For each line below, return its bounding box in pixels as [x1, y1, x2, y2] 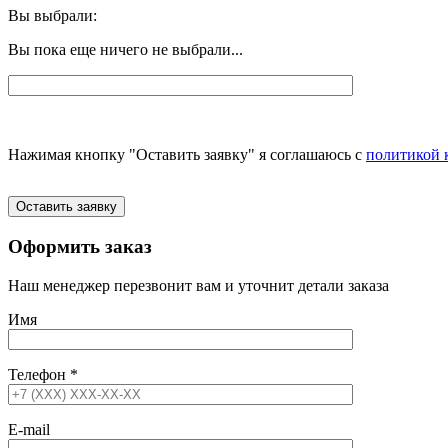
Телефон [8, 365, 70, 383]
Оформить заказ [8, 235, 152, 257]
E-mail [8, 420, 50, 438]
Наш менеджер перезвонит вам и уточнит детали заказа [8, 276, 389, 294]
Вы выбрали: [8, 7, 97, 25]
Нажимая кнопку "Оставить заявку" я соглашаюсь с [8, 146, 366, 164]
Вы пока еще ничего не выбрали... [8, 41, 243, 59]
